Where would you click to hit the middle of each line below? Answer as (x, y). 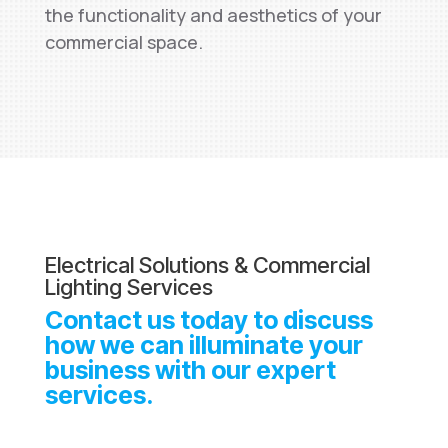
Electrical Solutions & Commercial (207, 265)
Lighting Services (128, 287)
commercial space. (123, 42)
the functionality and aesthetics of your (213, 15)
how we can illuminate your (203, 345)
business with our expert (190, 370)
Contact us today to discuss (208, 320)
